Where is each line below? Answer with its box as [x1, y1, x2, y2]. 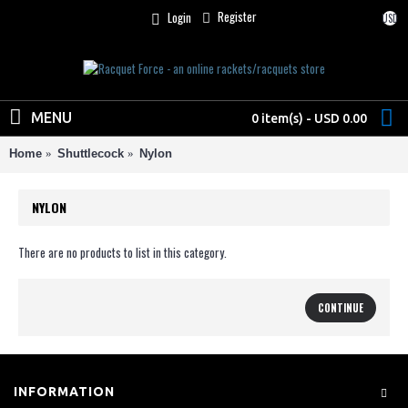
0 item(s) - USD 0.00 [251, 111, 367, 126]
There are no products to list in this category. [18, 243, 227, 261]
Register [218, 7, 257, 26]
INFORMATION [14, 384, 115, 400]
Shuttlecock [57, 147, 124, 160]
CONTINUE [318, 301, 363, 316]
